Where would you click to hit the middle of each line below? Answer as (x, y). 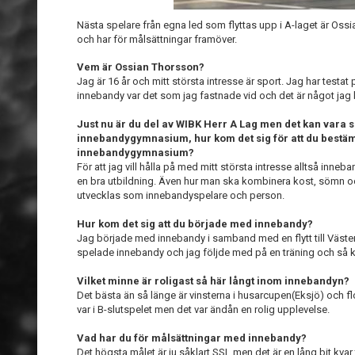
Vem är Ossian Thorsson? (141, 67)
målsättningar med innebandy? (229, 338)
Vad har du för (114, 338)
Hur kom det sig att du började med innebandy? (195, 224)
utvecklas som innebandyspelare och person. (181, 195)
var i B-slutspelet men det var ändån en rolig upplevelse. (203, 309)
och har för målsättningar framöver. (157, 39)
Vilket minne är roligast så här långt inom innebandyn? (213, 281)
